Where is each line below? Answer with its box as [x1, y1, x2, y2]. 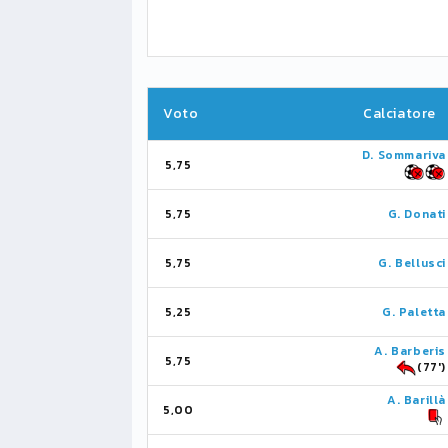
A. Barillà [387, 391, 446, 409]
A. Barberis [374, 342, 446, 360]
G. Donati [387, 205, 446, 223]
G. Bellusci [378, 254, 446, 272]
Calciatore [363, 103, 436, 124]
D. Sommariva [361, 146, 446, 164]
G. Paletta [382, 303, 446, 321]
